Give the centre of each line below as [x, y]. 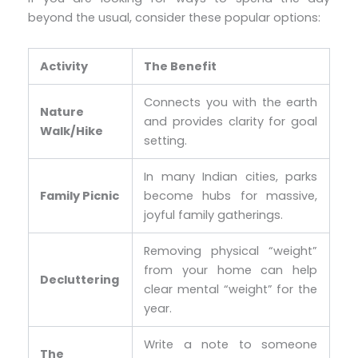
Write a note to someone [231, 344]
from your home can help [231, 270]
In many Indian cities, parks [231, 176]
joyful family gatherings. [214, 215]
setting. [166, 140]
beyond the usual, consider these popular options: [174, 18]
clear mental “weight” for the [231, 289]
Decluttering [80, 279]
